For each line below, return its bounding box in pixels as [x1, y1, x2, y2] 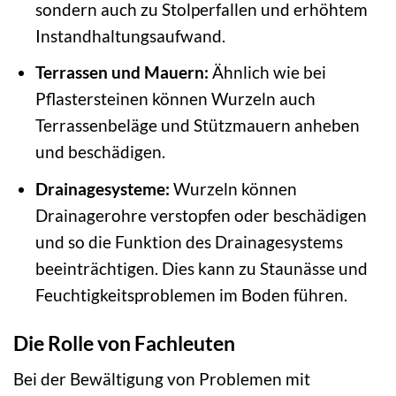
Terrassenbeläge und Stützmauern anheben [34, 115, 360, 136]
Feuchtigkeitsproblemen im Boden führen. [34, 284, 347, 305]
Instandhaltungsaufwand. [34, 25, 225, 46]
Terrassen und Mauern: [34, 62, 209, 83]
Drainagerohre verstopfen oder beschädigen [34, 204, 367, 225]
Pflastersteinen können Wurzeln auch [34, 88, 316, 110]
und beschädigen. [34, 141, 165, 163]
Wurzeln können [169, 178, 297, 199]
